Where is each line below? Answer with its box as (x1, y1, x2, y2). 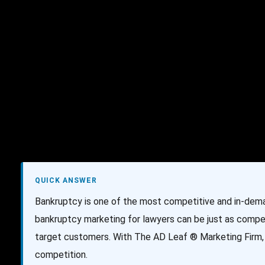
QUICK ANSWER (35, 176, 97, 185)
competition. (35, 249, 88, 260)
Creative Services (144, 24, 218, 35)
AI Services (79, 24, 127, 35)
